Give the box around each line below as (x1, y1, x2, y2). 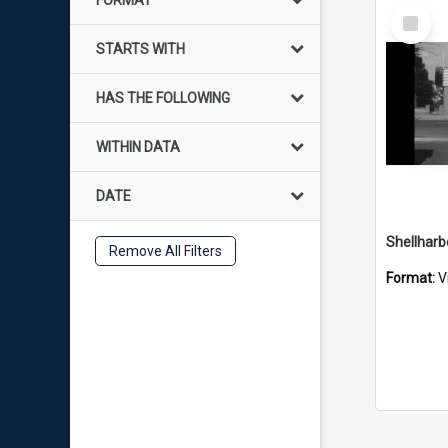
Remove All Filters (108, 243, 222, 259)
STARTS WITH (96, 41, 185, 57)
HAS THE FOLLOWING (96, 90, 230, 106)
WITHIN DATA (96, 139, 180, 155)
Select (395, 3, 438, 21)
